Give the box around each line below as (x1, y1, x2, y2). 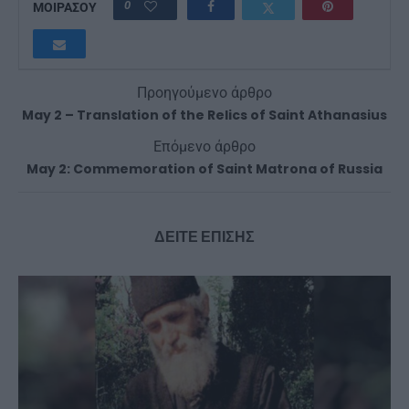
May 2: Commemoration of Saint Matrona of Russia (26, 160, 383, 179)
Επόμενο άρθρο (153, 138, 256, 156)
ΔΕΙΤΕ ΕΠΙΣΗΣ (154, 226, 255, 248)
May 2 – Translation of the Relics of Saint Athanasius (22, 106, 387, 125)
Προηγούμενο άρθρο (137, 84, 272, 102)
